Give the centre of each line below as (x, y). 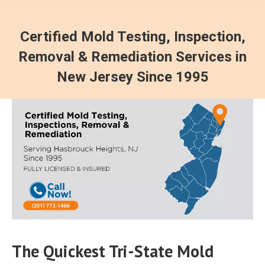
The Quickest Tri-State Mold (113, 251)
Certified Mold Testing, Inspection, (132, 37)
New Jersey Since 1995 (132, 77)
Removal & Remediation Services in (132, 57)
